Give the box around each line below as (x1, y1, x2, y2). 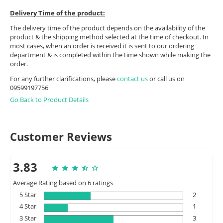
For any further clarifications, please (10, 74, 117, 84)
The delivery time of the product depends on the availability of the (10, 23, 205, 33)
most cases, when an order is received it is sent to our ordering (10, 41, 194, 51)
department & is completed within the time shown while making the (10, 50, 211, 60)
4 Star (19, 202, 36, 211)
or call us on (149, 74, 185, 84)
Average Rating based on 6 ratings (13, 178, 113, 188)
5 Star (19, 190, 36, 200)
